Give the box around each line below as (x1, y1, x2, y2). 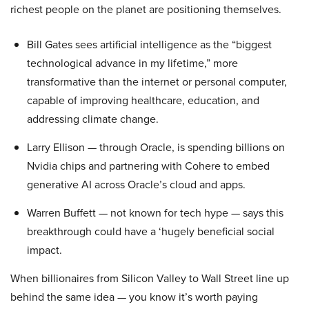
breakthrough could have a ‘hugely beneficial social (27, 223, 275, 240)
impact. (27, 242, 62, 259)
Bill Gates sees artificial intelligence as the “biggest (27, 37, 272, 53)
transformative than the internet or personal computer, (27, 74, 287, 90)
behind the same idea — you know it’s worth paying (10, 289, 258, 306)
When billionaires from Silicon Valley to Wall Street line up (10, 270, 289, 287)
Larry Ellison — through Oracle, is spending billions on (27, 139, 285, 156)
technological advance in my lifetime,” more (27, 55, 238, 72)
